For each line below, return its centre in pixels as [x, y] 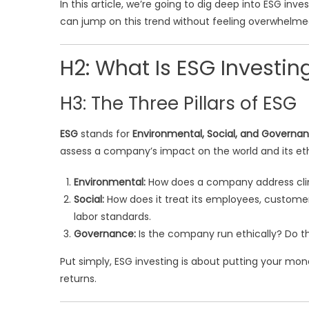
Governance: [105, 234]
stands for [105, 134]
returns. [78, 279]
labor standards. [112, 217]
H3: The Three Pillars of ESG [178, 103]
